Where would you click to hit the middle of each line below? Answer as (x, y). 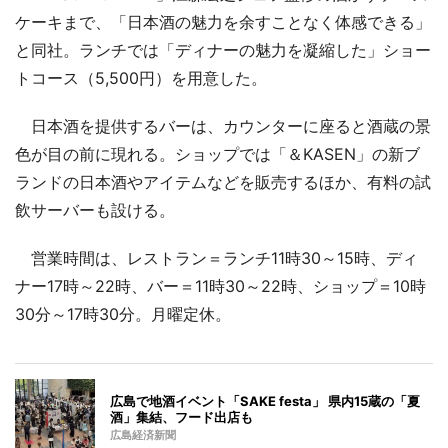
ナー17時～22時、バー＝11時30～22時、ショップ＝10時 (220, 285)
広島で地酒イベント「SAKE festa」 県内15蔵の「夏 (265, 400)
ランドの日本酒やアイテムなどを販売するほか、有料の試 (223, 181)
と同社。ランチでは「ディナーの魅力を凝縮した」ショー (223, 49)
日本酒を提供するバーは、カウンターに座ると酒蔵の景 (223, 125)
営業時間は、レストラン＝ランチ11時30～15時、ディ (216, 257)
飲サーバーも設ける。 (95, 209)
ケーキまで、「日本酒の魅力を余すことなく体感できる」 (223, 21)
